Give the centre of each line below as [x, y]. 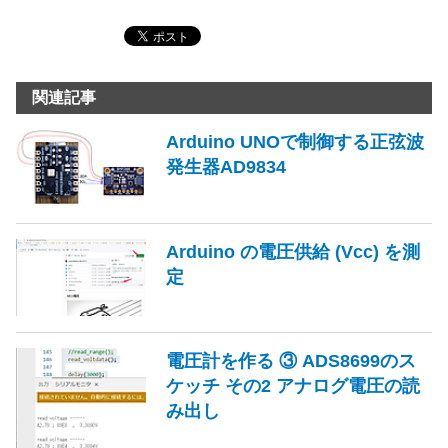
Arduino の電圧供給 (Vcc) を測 [293, 251]
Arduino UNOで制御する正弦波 [295, 141]
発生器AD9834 [226, 166]
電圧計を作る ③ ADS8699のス [291, 360]
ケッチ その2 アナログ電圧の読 [293, 385]
